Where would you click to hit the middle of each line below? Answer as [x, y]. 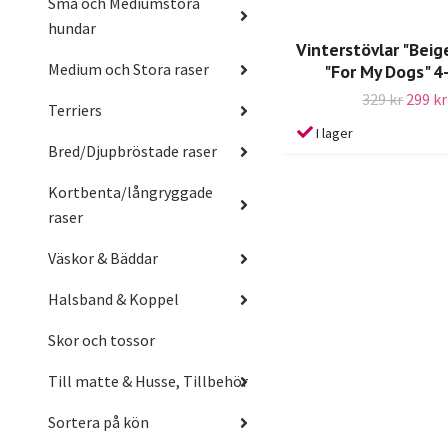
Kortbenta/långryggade [130, 192]
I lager [334, 132]
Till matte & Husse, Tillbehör [148, 381]
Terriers [75, 110]
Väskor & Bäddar [103, 258]
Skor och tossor [101, 340]
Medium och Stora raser [128, 69]
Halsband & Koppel [113, 299]
